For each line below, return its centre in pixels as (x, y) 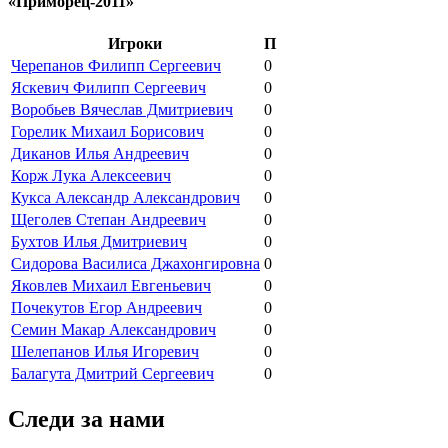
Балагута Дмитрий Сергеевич (112, 374)
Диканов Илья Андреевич (100, 154)
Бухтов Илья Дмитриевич (99, 242)
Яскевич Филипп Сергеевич (108, 88)
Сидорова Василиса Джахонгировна (135, 264)
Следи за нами (86, 419)
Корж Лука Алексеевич (91, 176)
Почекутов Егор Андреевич (106, 308)
